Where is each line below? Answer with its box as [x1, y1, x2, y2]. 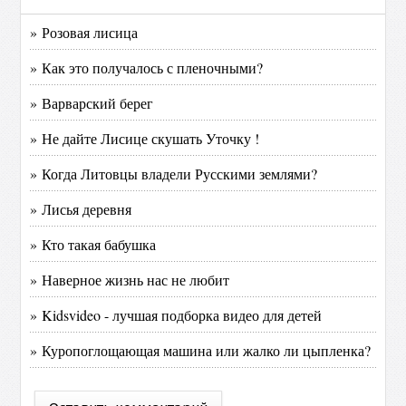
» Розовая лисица [30, 22, 139, 42]
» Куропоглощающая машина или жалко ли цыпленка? [30, 340, 372, 360]
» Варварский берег [30, 92, 154, 112]
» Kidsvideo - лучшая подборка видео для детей [30, 304, 323, 324]
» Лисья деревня [30, 198, 132, 218]
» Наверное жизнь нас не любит [30, 269, 230, 289]
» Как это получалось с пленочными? [30, 57, 264, 77]
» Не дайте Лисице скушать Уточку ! [30, 128, 260, 148]
